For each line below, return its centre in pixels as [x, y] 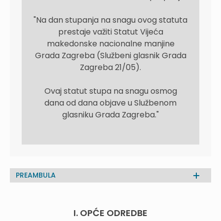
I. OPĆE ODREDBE [110, 213]
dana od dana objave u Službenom [110, 103]
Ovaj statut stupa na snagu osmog [110, 91]
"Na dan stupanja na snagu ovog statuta [110, 20]
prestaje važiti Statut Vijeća [110, 32]
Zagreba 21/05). [110, 67]
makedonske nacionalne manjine [110, 44]
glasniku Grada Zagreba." [110, 115]
